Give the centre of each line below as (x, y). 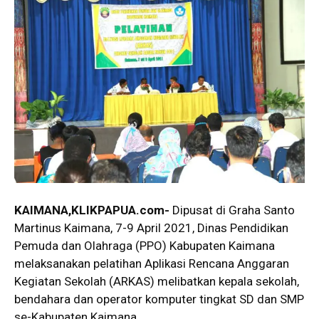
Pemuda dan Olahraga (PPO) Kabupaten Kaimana (145, 245)
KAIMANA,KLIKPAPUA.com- (93, 210)
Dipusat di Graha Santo (234, 210)
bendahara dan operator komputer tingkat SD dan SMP (159, 299)
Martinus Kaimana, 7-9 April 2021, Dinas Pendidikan (151, 228)
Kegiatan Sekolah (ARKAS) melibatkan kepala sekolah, (157, 281)
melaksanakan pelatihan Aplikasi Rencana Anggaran (152, 263)
